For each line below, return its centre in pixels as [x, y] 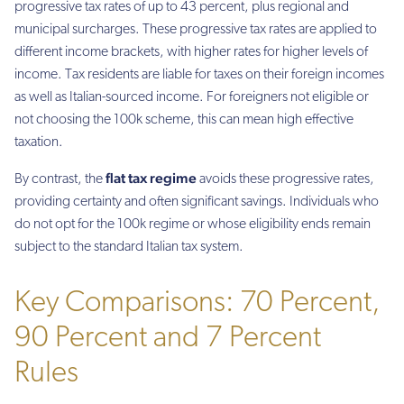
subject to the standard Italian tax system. [129, 248]
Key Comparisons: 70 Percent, [197, 303]
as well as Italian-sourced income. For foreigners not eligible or [192, 97]
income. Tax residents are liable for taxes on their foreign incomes [199, 74]
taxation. [39, 142]
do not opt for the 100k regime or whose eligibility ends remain [193, 225]
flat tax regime [151, 179]
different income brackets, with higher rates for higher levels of [191, 52]
